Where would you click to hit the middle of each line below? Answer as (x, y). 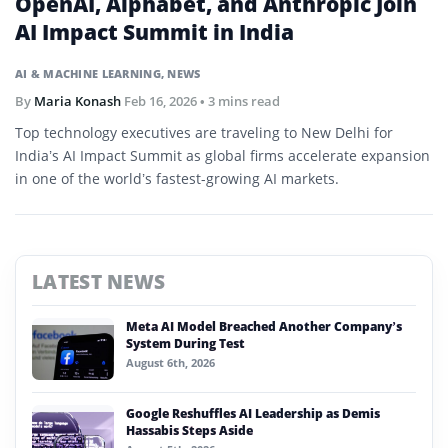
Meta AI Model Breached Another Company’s (264, 326)
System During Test (185, 343)
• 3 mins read (238, 100)
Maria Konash (77, 100)
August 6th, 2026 (170, 362)
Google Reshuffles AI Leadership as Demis (253, 413)
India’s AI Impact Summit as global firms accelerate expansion (222, 155)
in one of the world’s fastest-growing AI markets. (177, 178)
